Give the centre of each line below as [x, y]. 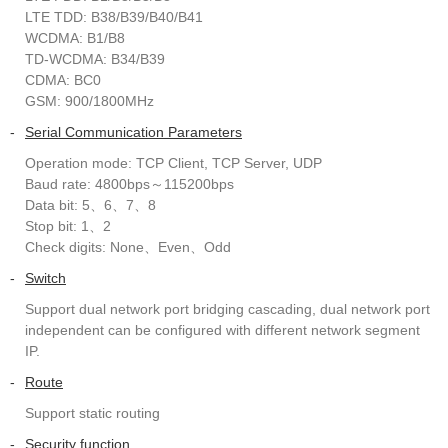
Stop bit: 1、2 [68, 226]
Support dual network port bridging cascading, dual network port [227, 309]
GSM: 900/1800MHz [89, 101]
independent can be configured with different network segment [222, 330]
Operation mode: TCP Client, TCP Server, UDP [173, 163]
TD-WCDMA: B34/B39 [95, 59]
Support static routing [92, 413]
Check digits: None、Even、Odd [128, 247]
